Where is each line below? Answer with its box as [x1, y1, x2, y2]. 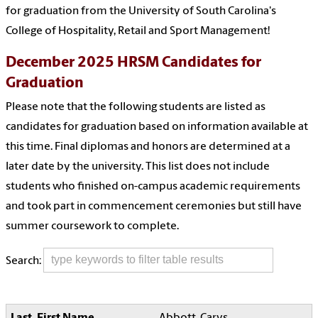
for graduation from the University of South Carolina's [6, 5, 276, 17]
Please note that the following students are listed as [6, 101, 265, 113]
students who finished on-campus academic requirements [6, 180, 300, 192]
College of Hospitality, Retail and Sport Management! [6, 25, 270, 37]
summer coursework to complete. [6, 220, 179, 232]
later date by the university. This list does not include [6, 160, 270, 172]
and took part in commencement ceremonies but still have [6, 200, 302, 212]
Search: [6, 255, 43, 267]
